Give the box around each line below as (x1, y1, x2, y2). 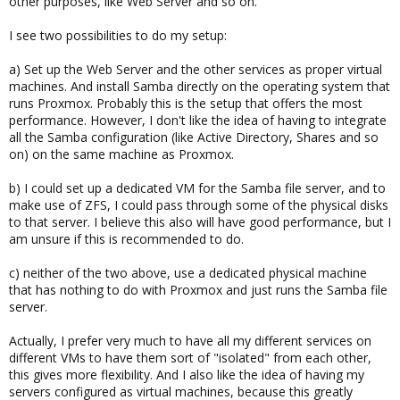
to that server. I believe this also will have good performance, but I (9, 213, 391, 230)
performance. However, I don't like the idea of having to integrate (9, 112, 387, 129)
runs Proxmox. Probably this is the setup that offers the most (9, 95, 362, 112)
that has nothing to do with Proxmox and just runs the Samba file (9, 281, 387, 298)
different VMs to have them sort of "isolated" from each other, (9, 349, 371, 366)
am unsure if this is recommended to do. (9, 230, 244, 247)
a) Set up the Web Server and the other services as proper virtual (9, 61, 382, 78)
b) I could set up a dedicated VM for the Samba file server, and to (9, 179, 386, 196)
